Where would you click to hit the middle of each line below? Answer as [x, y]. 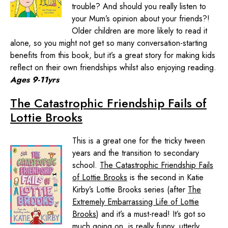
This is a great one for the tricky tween [139, 140]
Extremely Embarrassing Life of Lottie [136, 202]
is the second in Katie [165, 177]
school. [86, 165]
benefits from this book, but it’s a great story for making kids [113, 55]
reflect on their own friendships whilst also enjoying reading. [113, 67]
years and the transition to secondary [136, 153]
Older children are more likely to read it [139, 31]
